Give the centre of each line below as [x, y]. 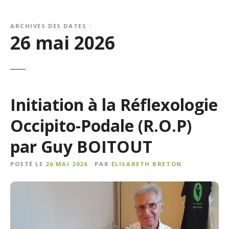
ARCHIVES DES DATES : [51, 26]
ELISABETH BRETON [146, 164]
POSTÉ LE [27, 164]
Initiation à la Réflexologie [114, 104]
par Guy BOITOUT [81, 146]
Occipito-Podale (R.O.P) [101, 125]
